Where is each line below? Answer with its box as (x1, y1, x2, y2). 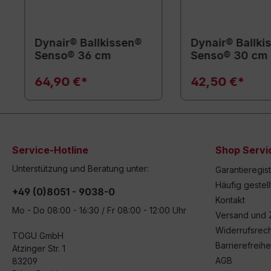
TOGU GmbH (12, 230, 64, 241)
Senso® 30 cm (191, 49, 268, 62)
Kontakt (215, 195, 245, 206)
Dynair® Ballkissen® (34, 36, 142, 49)
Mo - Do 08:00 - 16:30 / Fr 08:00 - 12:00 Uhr (12, 205, 186, 216)
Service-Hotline (12, 144, 88, 157)
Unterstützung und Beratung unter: (12, 163, 149, 174)
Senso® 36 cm (34, 49, 111, 62)
